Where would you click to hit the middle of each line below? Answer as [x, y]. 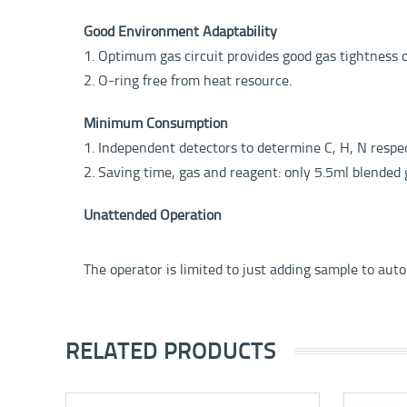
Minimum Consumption [156, 123]
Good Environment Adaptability [182, 31]
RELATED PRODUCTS [171, 351]
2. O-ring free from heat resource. [188, 80]
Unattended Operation [153, 215]
